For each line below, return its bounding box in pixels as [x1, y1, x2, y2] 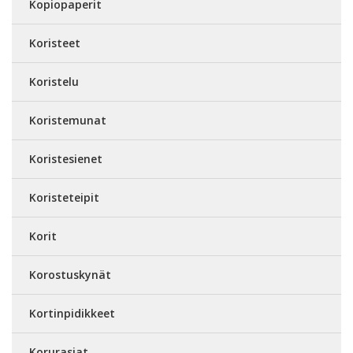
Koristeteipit [29, 190, 99, 205]
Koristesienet [29, 151, 102, 166]
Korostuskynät [29, 267, 111, 282]
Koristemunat [29, 113, 106, 128]
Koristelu [29, 74, 79, 89]
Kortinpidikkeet [29, 306, 115, 321]
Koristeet [29, 35, 80, 50]
